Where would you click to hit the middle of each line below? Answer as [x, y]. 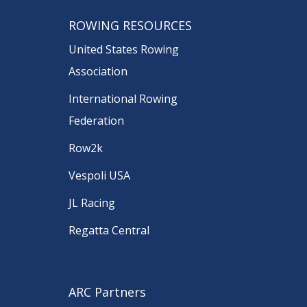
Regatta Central [109, 231]
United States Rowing [124, 50]
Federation [96, 121]
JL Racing [92, 203]
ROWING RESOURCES [130, 26]
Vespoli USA [99, 176]
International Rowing [123, 99]
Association [98, 72]
